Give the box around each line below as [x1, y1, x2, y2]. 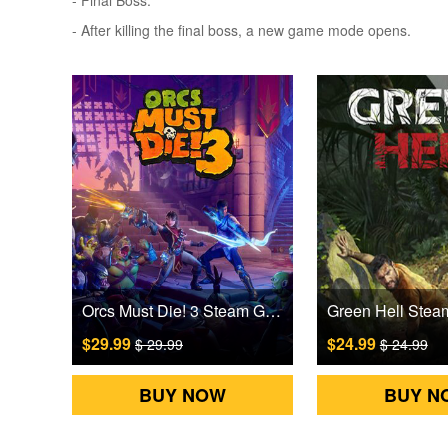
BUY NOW [138, 382, 226, 408]
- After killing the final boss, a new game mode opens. [72, 20, 411, 40]
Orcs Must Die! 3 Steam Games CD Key [265, 299, 281, 322]
